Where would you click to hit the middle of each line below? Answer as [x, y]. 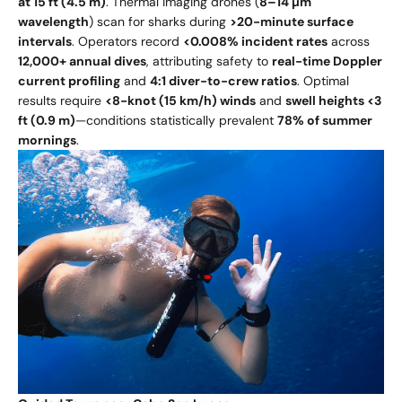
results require [61, 101]
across [349, 42]
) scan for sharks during [159, 22]
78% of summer [325, 121]
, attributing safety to [209, 61]
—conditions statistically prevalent [176, 121]
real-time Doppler [327, 61]
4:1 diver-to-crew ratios [223, 81]
